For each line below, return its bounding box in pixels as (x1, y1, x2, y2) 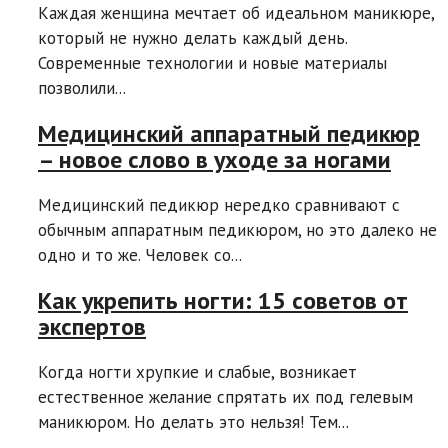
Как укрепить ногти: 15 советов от (38, 284, 408, 316)
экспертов (38, 310, 146, 342)
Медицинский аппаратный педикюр (38, 118, 420, 150)
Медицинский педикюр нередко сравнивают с (38, 193, 400, 216)
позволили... (38, 77, 126, 100)
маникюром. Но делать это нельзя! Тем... (38, 410, 349, 433)
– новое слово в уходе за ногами (38, 144, 391, 176)
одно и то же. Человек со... (38, 243, 242, 266)
